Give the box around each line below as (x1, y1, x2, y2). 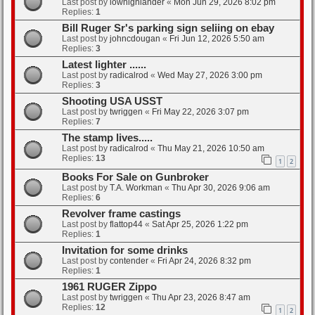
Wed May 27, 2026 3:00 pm (157, 70, 262, 81)
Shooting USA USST (62, 96, 162, 108)
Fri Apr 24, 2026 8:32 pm (157, 256, 251, 266)
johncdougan (110, 34, 160, 44)
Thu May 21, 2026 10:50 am (157, 143, 264, 154)
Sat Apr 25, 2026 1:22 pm (152, 219, 248, 230)
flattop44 (110, 219, 143, 230)
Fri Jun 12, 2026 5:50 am (169, 34, 264, 44)
